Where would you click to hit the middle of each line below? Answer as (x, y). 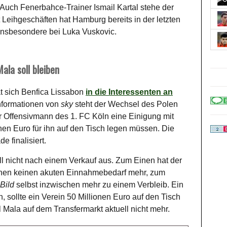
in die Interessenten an (129, 92)
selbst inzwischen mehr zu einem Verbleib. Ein (100, 184)
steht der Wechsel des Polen (126, 104)
